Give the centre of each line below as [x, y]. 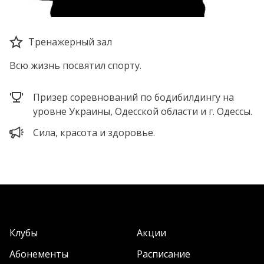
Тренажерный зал [70, 42]
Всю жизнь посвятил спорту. [75, 65]
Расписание [164, 254]
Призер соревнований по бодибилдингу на [133, 97]
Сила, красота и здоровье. [94, 133]
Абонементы [39, 254]
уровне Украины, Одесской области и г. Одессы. [143, 111]
